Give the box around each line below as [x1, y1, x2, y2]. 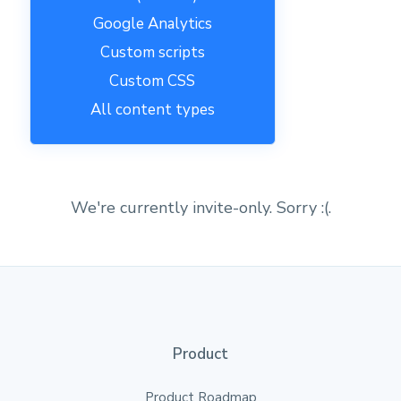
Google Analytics [92, 13, 212, 35]
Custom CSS [109, 71, 196, 92]
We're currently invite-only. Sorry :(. [70, 197, 331, 219]
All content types [90, 99, 215, 121]
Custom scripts [99, 42, 205, 64]
